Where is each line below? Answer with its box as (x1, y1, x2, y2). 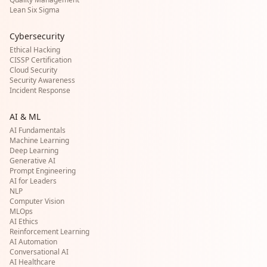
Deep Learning (10, 145, 58, 156)
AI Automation (10, 237, 57, 247)
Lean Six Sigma (10, 5, 60, 15)
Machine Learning (10, 135, 69, 145)
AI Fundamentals (10, 125, 66, 135)
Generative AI (10, 156, 55, 166)
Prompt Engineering (10, 166, 76, 176)
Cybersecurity (10, 30, 64, 42)
